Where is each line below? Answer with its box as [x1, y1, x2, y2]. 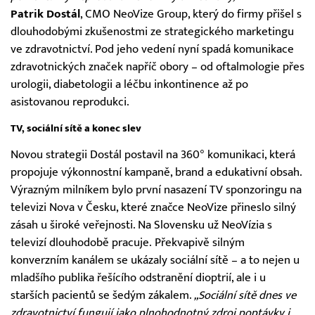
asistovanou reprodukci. [11, 95, 129, 110]
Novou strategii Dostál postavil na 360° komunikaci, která [11, 147, 295, 162]
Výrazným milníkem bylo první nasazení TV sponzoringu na [11, 182, 302, 197]
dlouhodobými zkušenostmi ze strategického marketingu [11, 25, 294, 39]
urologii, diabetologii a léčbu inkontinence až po [11, 77, 248, 92]
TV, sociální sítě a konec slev [11, 122, 141, 134]
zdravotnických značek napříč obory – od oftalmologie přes [11, 60, 304, 75]
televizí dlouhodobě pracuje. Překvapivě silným [11, 235, 245, 250]
